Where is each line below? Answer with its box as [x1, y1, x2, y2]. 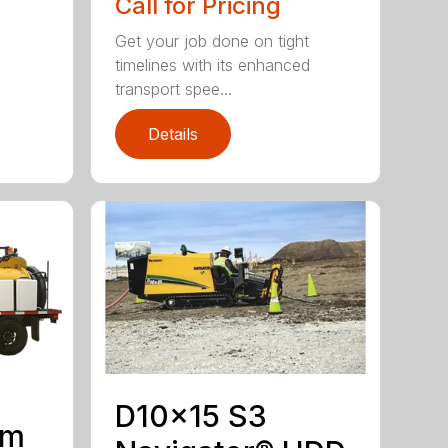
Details [148, 124, 199, 145]
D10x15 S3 [115, 398, 268, 435]
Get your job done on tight [115, 31, 310, 52]
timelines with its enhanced [115, 55, 311, 76]
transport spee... [115, 79, 233, 100]
